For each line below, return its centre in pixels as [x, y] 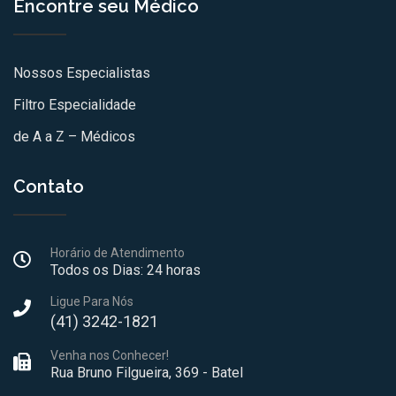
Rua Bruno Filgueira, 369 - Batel [147, 373]
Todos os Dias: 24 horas [126, 270]
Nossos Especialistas [82, 73]
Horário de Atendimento [118, 253]
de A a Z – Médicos [74, 137]
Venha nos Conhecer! [110, 356]
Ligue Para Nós [92, 302]
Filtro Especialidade [75, 105]
